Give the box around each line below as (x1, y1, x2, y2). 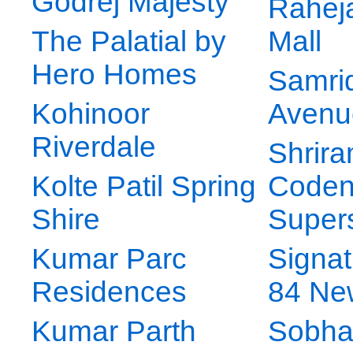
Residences (32, 276, 187, 309)
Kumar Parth (32, 315, 196, 348)
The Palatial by (32, 25, 226, 58)
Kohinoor (32, 98, 150, 131)
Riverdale (32, 131, 156, 164)
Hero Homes (32, 58, 197, 91)
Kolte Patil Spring (32, 170, 256, 203)
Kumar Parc (32, 243, 187, 276)
